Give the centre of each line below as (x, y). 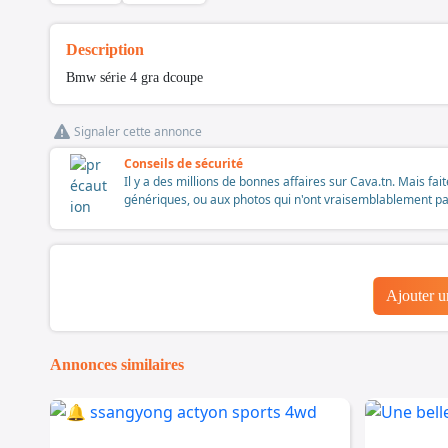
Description (105, 50)
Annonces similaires (117, 365)
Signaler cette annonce (138, 132)
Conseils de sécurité (183, 164)
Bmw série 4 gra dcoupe (134, 78)
